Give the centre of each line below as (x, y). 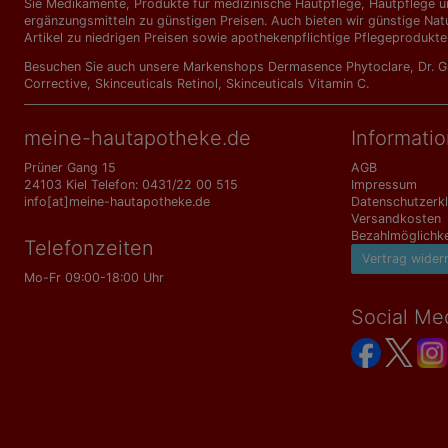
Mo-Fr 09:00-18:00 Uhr (94, 277)
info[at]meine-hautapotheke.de (117, 201)
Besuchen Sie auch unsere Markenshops (146, 66)
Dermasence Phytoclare (339, 66)
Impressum (384, 184)
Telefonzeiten (89, 248)
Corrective (55, 83)
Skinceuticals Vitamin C (296, 83)
